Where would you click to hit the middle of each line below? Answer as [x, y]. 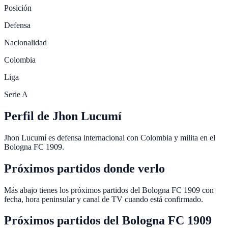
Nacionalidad [25, 42]
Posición [18, 8]
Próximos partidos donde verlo [84, 168]
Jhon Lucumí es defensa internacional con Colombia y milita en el [110, 137]
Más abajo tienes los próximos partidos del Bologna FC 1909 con [109, 190]
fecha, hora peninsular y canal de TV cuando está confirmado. [104, 199]
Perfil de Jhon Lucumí [63, 116]
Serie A [16, 94]
